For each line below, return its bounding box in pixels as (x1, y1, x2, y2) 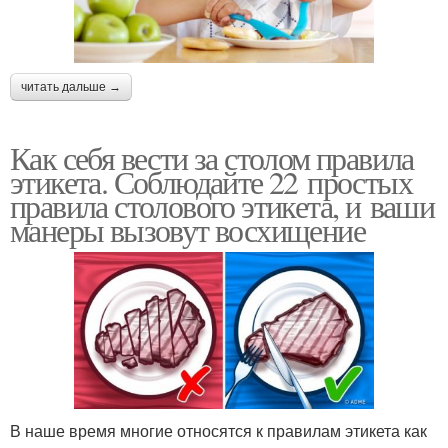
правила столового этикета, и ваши (10, 184, 435, 228)
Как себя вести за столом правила (10, 136, 414, 180)
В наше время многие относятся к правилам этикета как (10, 419, 427, 443)
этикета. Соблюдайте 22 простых (10, 160, 412, 204)
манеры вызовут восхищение (10, 208, 365, 252)
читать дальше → (21, 80, 121, 95)
